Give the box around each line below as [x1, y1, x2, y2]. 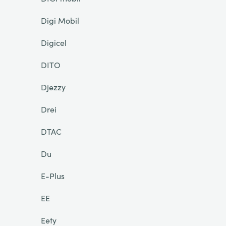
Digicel [40, 37, 67, 48]
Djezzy [40, 81, 66, 92]
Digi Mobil [40, 15, 79, 26]
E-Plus [40, 170, 65, 181]
